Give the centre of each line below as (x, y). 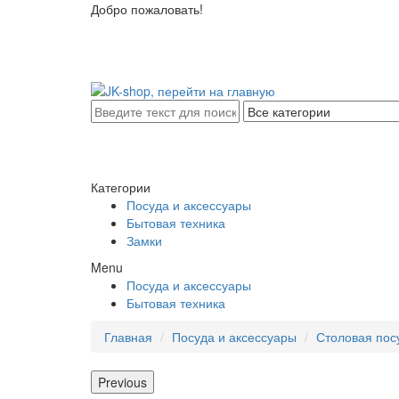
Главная (128, 337)
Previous (122, 382)
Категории (121, 187)
